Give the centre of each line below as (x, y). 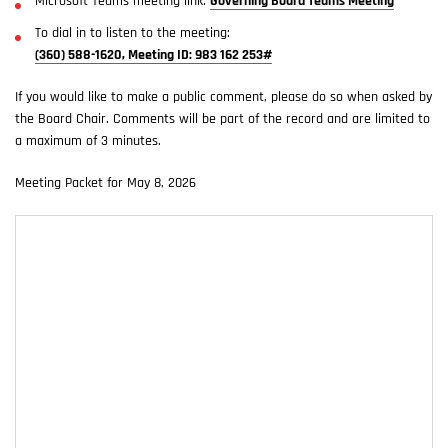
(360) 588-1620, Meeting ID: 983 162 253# (153, 55)
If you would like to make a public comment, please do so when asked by (223, 97)
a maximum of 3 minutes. (88, 141)
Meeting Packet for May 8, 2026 (105, 183)
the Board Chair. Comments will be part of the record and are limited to (222, 119)
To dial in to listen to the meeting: (132, 33)
